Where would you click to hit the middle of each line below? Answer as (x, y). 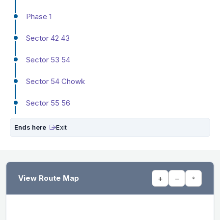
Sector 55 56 (48, 103)
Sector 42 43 (48, 38)
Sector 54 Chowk (55, 81)
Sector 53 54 (48, 59)
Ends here (31, 127)
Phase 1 (39, 16)
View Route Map (49, 178)
